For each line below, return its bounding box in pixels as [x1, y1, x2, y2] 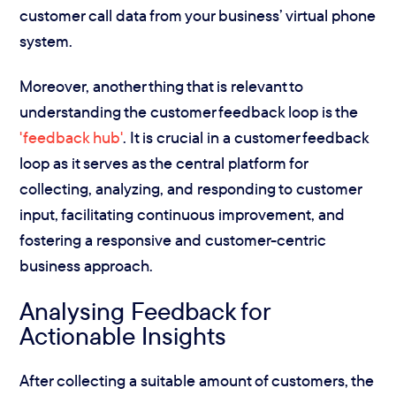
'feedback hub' [19, 127, 124, 148]
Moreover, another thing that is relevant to [19, 76, 304, 97]
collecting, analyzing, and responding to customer [19, 179, 362, 200]
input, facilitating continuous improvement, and [19, 204, 346, 225]
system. [19, 31, 73, 52]
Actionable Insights [19, 319, 227, 351]
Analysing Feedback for [19, 294, 270, 326]
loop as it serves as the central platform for [19, 153, 308, 174]
